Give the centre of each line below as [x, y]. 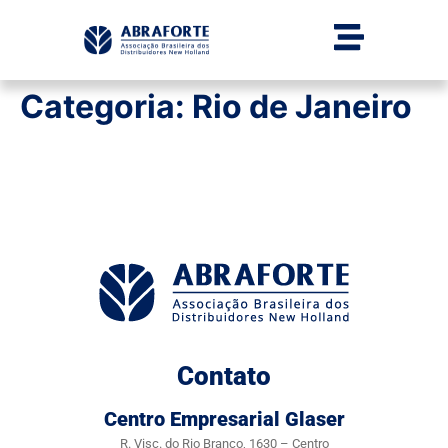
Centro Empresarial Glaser [224, 419]
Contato [224, 376]
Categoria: [106, 106]
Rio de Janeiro [302, 106]
